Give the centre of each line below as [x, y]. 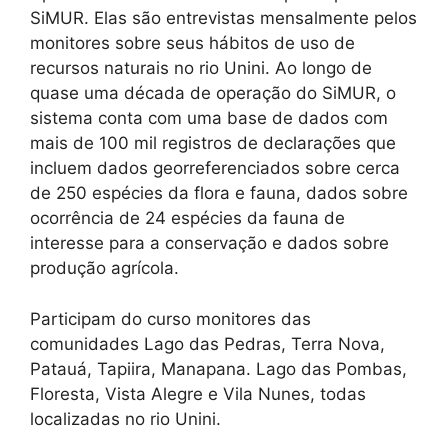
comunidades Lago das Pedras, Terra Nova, [207, 343]
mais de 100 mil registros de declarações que [213, 143]
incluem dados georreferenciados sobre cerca [215, 168]
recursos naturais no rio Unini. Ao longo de [201, 68]
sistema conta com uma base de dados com [209, 118]
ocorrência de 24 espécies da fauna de [187, 218]
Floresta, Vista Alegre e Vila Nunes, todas [198, 393]
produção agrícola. [104, 268]
